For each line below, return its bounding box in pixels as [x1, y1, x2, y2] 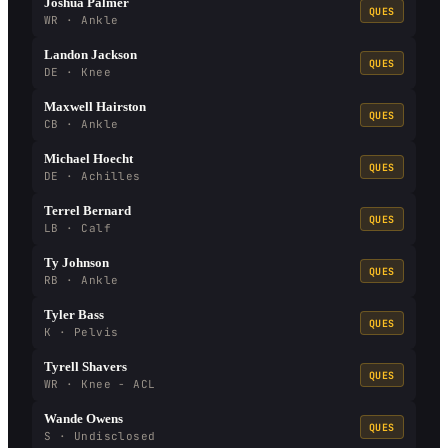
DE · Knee [44, 65, 111, 79]
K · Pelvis [44, 325, 119, 339]
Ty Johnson [44, 255, 109, 270]
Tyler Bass [44, 307, 104, 322]
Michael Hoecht [44, 151, 133, 166]
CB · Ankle [44, 117, 119, 131]
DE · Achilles [44, 169, 141, 183]
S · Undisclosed [44, 429, 156, 443]
